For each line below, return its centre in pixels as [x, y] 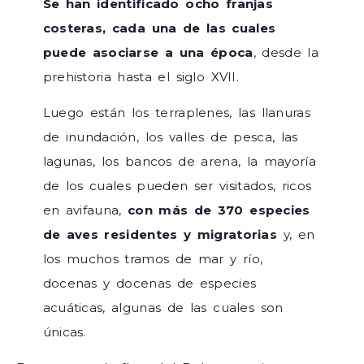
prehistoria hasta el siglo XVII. [141, 76]
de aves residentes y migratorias [160, 235]
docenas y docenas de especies [149, 284]
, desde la [286, 52]
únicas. [64, 332]
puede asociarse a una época [148, 52]
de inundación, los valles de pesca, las [170, 137]
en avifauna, [85, 210]
